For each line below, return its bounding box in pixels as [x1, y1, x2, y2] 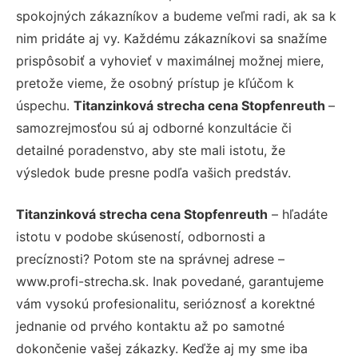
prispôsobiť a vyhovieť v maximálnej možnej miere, [16, 52, 324, 69]
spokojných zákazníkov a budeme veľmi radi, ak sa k [16, 7, 336, 24]
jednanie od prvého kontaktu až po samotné [16, 317, 284, 334]
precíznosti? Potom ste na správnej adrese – [16, 250, 284, 267]
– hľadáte [268, 205, 328, 222]
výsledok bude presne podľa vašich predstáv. [16, 164, 291, 181]
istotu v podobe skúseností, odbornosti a [16, 228, 265, 245]
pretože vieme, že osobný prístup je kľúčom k [16, 74, 294, 91]
